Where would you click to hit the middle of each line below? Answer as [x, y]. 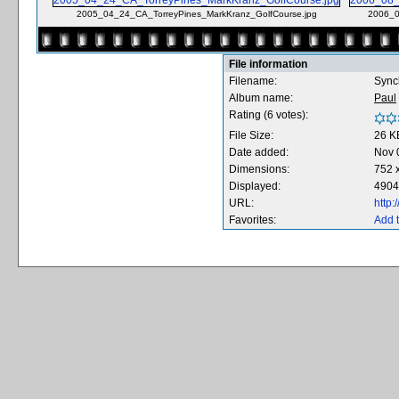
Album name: [261, 98]
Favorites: [252, 220]
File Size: [251, 135]
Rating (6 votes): [269, 115]
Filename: [253, 81]
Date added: [259, 152]
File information [268, 64]
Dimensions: [259, 169]
